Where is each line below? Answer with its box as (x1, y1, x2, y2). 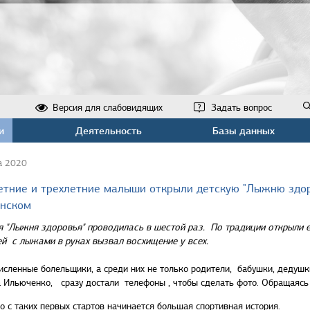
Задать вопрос (211, 102, 272, 113)
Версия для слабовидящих (53, 102, 163, 113)
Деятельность (75, 124, 142, 137)
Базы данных (212, 124, 275, 137)
